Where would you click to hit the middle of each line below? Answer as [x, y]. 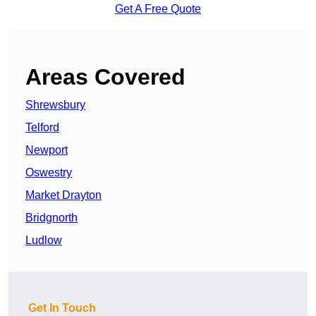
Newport [47, 150]
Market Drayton [63, 195]
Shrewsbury [55, 105]
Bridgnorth [51, 218]
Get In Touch [62, 308]
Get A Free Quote [158, 9]
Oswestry [49, 173]
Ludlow [44, 241]
